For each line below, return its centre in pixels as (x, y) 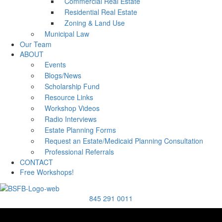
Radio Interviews (71, 119)
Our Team (36, 44)
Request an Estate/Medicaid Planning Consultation (124, 141)
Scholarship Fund (72, 86)
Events (55, 65)
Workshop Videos (72, 108)
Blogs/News (63, 76)
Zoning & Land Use (95, 23)
